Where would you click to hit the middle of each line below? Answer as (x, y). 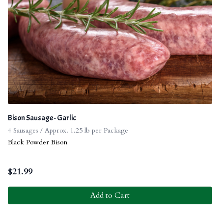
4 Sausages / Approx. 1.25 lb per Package (68, 130)
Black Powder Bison (38, 142)
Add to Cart (110, 195)
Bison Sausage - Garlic (42, 118)
